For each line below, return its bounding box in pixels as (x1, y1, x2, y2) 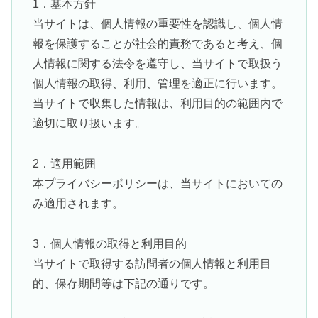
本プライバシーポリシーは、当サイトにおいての (32, 177, 283, 190)
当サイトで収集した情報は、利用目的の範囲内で (32, 97, 283, 109)
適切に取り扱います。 (32, 116, 146, 129)
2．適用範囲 (32, 157, 96, 170)
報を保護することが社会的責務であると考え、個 (32, 37, 283, 50)
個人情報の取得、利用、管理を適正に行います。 (32, 77, 283, 89)
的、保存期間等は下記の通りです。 (32, 277, 214, 290)
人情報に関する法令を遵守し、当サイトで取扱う (32, 57, 283, 70)
